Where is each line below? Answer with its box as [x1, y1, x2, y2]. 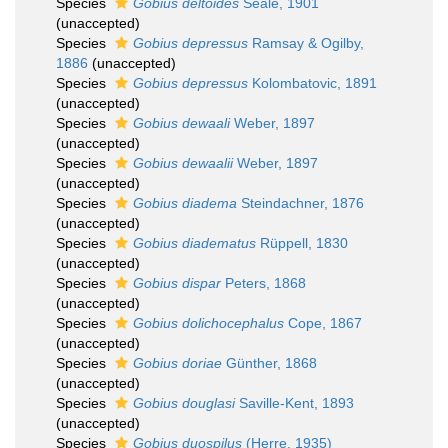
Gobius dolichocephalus [133, 315, 284, 331]
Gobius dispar [133, 275, 221, 291]
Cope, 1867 [284, 315, 362, 331]
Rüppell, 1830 [256, 235, 348, 251]
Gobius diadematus [133, 235, 256, 251]
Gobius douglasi [133, 395, 235, 411]
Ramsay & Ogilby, [248, 35, 364, 51]
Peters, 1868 [221, 275, 306, 291]
